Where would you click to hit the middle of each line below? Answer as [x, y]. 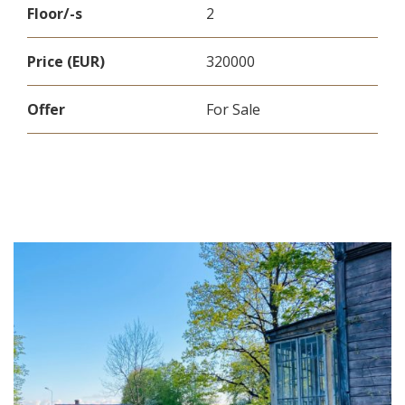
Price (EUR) [66, 61]
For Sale [233, 109]
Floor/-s [55, 14]
